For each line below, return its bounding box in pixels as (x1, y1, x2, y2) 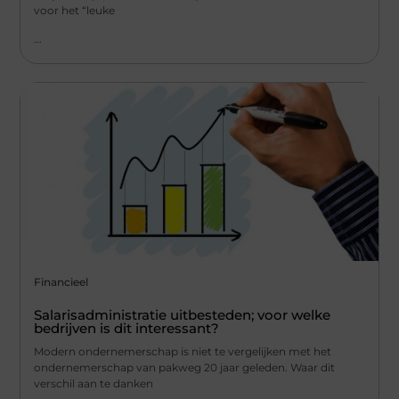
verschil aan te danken (34, 377, 154, 391)
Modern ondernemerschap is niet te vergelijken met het (34, 345, 332, 359)
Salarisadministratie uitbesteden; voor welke (34, 306, 331, 324)
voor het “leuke (34, 3, 116, 17)
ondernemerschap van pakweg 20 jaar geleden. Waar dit (34, 361, 336, 375)
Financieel (34, 275, 89, 289)
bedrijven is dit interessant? (34, 320, 220, 338)
